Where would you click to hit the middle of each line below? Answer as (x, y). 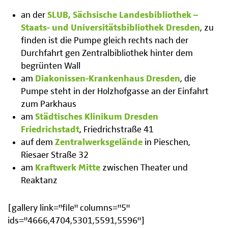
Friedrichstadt (50, 130)
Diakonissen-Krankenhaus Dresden (108, 79)
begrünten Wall (51, 66)
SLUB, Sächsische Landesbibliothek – (123, 16)
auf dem (38, 143)
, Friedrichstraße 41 (117, 130)
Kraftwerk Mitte (68, 168)
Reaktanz (39, 181)
